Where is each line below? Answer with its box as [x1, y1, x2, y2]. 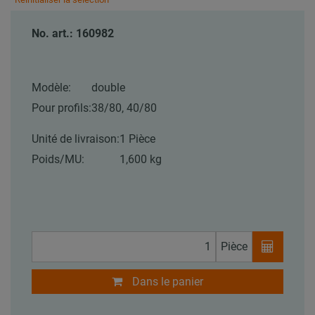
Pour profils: [32, 101, 91, 115]
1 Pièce [120, 131, 155, 146]
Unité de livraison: [32, 131, 120, 146]
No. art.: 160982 [32, 26, 114, 40]
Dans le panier [132, 274, 203, 288]
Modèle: [32, 80, 71, 94]
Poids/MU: [32, 152, 84, 166]
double [91, 80, 125, 94]
